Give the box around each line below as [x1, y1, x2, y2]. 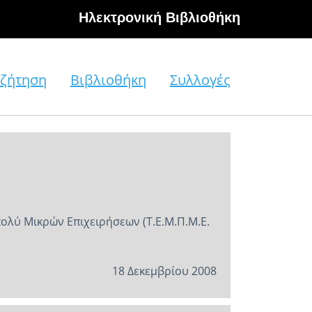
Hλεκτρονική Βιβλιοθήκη [79, 10, 240, 25]
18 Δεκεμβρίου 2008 [112, 263, 217, 279]
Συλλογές [170, 70, 231, 89]
